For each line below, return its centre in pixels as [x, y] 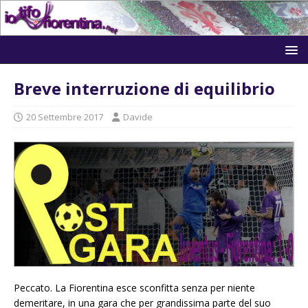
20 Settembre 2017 [65, 117]
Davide [138, 117]
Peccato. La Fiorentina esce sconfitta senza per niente [134, 288]
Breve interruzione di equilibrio [144, 88]
